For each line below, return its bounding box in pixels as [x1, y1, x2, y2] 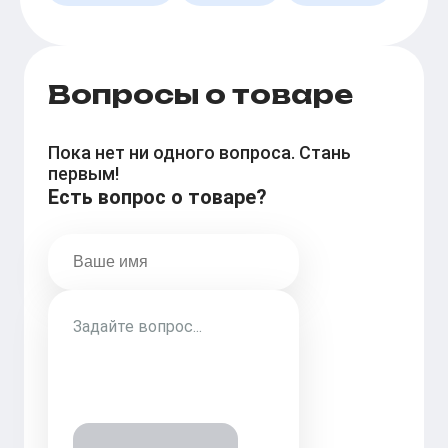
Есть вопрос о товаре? [48, 185, 267, 210]
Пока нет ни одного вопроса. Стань [48, 142, 351, 164]
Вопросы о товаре [48, 78, 353, 111]
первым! [48, 163, 119, 185]
